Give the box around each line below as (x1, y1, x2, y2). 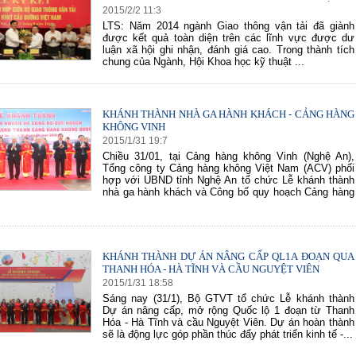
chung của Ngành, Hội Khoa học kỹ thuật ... (103, 56, 305, 68)
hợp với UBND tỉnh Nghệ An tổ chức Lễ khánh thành (103, 174, 354, 186)
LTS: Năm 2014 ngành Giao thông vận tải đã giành (103, 20, 354, 32)
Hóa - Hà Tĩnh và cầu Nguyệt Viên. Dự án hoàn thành (103, 316, 354, 328)
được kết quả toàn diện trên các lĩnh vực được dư (103, 32, 354, 44)
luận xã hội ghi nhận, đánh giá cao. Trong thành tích (103, 44, 354, 56)
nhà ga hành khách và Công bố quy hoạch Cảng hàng (103, 186, 354, 198)
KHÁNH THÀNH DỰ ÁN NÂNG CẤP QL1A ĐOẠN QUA (103, 250, 354, 262)
